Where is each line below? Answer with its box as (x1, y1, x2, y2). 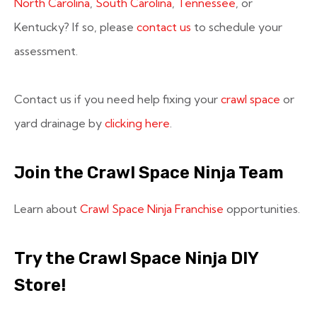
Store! (14, 275, 66, 295)
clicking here (105, 116, 170, 130)
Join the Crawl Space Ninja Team (14, 163, 284, 183)
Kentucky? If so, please (14, 20, 137, 34)
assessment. (14, 44, 78, 58)
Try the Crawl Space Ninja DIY (14, 248, 258, 268)
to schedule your (191, 20, 282, 34)
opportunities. (224, 202, 300, 216)
